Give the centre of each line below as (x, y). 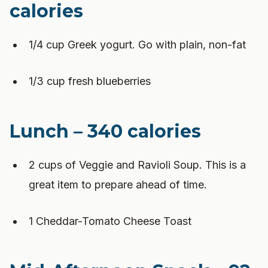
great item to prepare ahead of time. (118, 185)
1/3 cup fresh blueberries (90, 81)
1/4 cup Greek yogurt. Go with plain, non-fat (137, 45)
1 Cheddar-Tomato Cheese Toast (110, 221)
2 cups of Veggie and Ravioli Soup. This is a (137, 165)
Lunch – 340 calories (105, 131)
